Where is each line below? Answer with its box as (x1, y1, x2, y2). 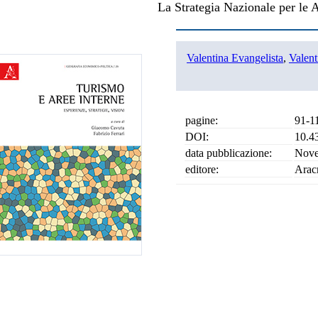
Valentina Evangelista (187, 52, 283, 64)
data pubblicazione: (185, 147, 272, 159)
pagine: (185, 114, 218, 126)
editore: (185, 163, 219, 175)
